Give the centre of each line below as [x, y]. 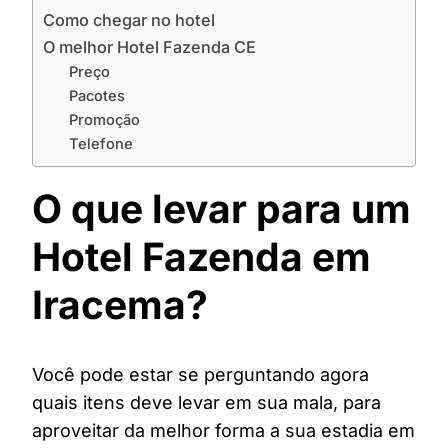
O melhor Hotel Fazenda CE [149, 47]
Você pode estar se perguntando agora [200, 375]
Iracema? [120, 304]
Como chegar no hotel [129, 20]
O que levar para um [221, 208]
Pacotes [96, 96]
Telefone [100, 144]
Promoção [104, 120]
